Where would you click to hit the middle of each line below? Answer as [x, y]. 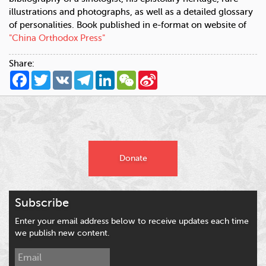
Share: [22, 64]
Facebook [49, 75]
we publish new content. [62, 233]
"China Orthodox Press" [57, 39]
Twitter [65, 75]
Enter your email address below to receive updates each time [132, 221]
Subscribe [42, 203]
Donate [133, 159]
